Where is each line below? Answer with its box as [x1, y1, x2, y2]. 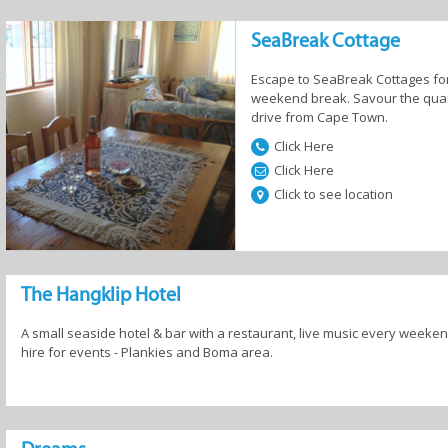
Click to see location [274, 185, 393, 203]
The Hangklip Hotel [21, 282, 181, 306]
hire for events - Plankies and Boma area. [21, 343, 273, 361]
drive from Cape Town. [251, 108, 388, 126]
